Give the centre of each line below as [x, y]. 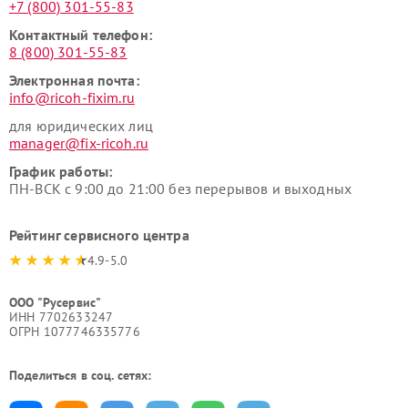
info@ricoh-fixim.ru [72, 97]
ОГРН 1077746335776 [75, 331]
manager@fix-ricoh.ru [79, 143]
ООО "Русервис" [56, 302]
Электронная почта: [74, 80]
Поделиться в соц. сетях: [81, 375]
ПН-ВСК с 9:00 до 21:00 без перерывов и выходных [181, 188]
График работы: [61, 171]
